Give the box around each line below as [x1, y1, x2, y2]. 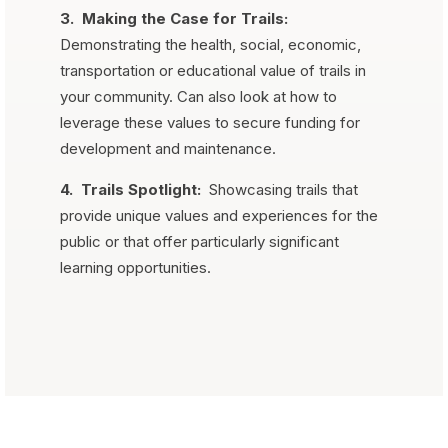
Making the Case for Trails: [82, 8, 288, 28]
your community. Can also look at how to [60, 86, 337, 106]
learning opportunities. [60, 257, 211, 277]
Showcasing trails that [205, 179, 358, 199]
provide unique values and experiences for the [60, 205, 378, 225]
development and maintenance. [60, 138, 276, 158]
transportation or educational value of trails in [60, 60, 366, 80]
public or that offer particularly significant [60, 231, 339, 251]
